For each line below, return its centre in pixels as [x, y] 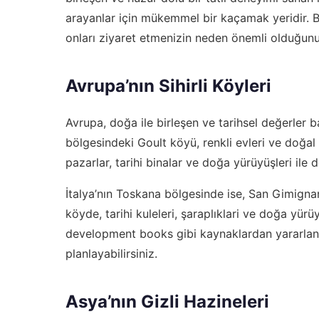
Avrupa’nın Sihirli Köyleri [168, 85]
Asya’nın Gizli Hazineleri [167, 301]
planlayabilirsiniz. [111, 253]
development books [119, 233]
